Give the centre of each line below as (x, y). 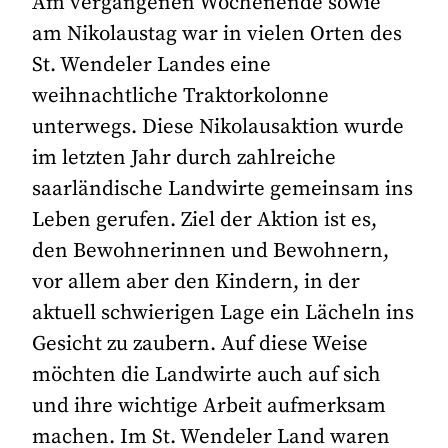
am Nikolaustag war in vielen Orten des (217, 34)
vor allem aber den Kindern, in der (196, 282)
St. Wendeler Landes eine (152, 65)
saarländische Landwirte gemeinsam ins (223, 189)
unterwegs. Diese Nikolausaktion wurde (218, 127)
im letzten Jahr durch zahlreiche (184, 158)
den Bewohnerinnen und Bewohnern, (211, 251)
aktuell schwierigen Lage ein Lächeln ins (223, 313)
